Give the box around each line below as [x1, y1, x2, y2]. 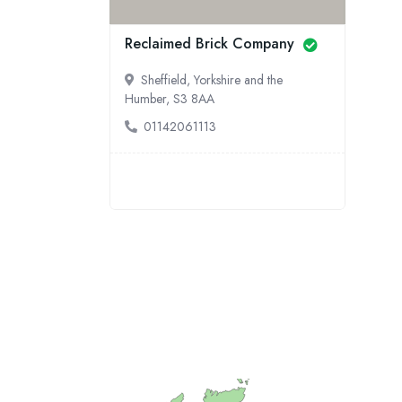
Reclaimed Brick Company [125, 33, 299, 54]
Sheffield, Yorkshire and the [141, 71, 283, 89]
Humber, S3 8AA [125, 90, 214, 108]
